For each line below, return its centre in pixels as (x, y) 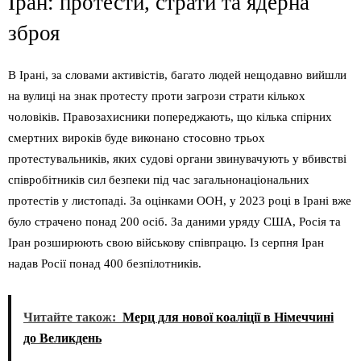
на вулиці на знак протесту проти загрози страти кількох (157, 96)
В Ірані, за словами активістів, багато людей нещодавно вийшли (177, 75)
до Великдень (62, 338)
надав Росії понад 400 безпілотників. (105, 264)
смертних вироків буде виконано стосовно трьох (137, 138)
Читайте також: (70, 317)
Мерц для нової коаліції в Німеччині (228, 317)
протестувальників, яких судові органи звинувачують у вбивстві (177, 159)
